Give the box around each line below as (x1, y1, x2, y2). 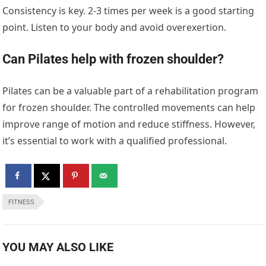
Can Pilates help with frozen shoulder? (2, 52, 224, 67)
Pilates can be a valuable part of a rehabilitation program (2, 84, 259, 98)
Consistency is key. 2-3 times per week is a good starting (2, 4, 255, 18)
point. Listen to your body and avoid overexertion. (2, 21, 227, 34)
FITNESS (8, 198, 35, 207)
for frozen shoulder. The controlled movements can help (2, 101, 256, 115)
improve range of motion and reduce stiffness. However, (2, 118, 256, 131)
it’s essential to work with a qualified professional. (2, 134, 227, 148)
